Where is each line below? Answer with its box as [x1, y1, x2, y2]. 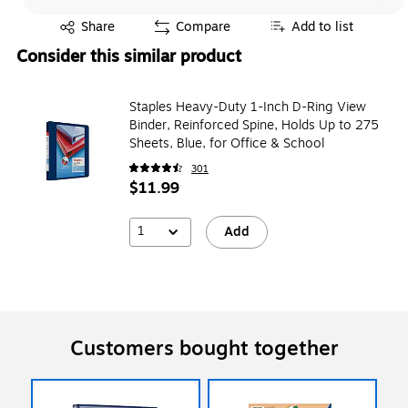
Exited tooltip [39, 13, 119, 33]
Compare [176, 16, 230, 36]
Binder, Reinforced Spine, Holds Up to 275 [129, 115, 379, 135]
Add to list [291, 16, 353, 36]
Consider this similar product [16, 43, 241, 69]
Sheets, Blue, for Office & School [129, 133, 324, 153]
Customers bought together [69, 332, 339, 364]
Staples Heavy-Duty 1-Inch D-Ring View [129, 97, 366, 117]
